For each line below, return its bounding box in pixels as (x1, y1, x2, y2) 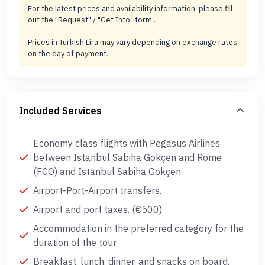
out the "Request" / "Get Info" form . (27, 15, 156, 25)
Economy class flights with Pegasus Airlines (33, 137, 220, 149)
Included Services (19, 105, 102, 117)
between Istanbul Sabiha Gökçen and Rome (33, 151, 222, 163)
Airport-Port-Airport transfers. (33, 185, 161, 196)
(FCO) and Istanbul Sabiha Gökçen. (33, 166, 183, 177)
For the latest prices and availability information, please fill (27, 4, 232, 14)
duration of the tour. (33, 237, 118, 248)
